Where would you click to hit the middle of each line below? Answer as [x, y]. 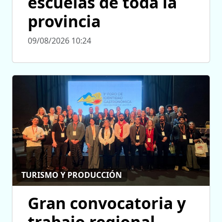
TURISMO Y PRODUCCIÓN [72, 175]
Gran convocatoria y [107, 203]
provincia [64, 21]
